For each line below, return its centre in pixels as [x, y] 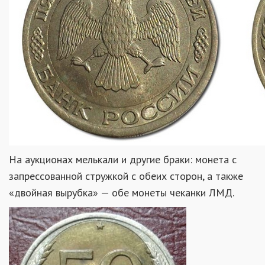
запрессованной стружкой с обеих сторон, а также [126, 176]
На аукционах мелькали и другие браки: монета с [123, 159]
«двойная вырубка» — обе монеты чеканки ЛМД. [122, 193]
